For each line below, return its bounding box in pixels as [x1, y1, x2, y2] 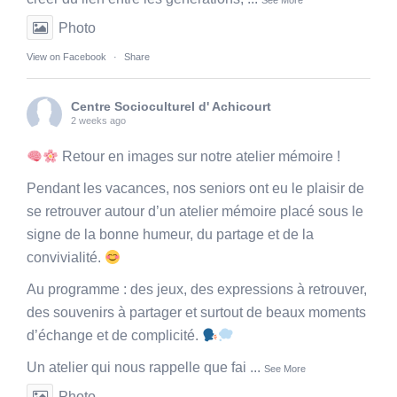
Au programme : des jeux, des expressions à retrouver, [27, 282, 367, 298]
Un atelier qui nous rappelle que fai [27, 360, 246, 376]
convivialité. [27, 250, 105, 266]
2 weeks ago [71, 115, 126, 127]
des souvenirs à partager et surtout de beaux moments [27, 305, 366, 321]
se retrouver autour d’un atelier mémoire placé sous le [27, 204, 363, 220]
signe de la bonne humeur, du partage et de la [27, 227, 314, 243]
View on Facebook [27, 51, 106, 63]
